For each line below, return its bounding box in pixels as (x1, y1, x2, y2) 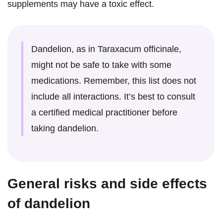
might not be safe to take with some (31, 60, 171, 70)
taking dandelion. (31, 123, 101, 134)
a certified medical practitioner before (31, 108, 177, 118)
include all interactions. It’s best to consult (31, 92, 195, 102)
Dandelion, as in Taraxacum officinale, (31, 44, 181, 55)
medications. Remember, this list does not (31, 76, 196, 86)
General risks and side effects (7, 176, 207, 192)
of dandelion (7, 196, 90, 212)
